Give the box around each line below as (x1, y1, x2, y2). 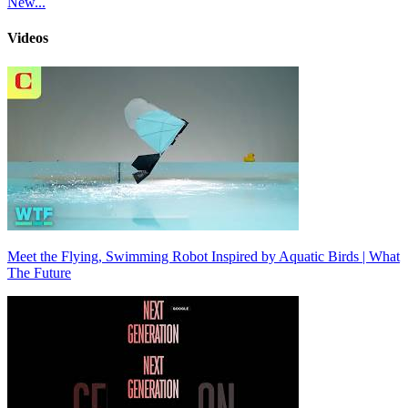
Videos (7, 30, 48, 46)
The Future (7, 264, 71, 280)
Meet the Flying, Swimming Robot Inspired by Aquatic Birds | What (7, 248, 400, 264)
